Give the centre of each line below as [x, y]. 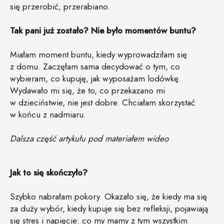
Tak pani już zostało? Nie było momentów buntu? [103, 30]
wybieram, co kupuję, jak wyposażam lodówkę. [95, 78]
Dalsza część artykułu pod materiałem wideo [89, 138]
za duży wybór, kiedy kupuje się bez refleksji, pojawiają [109, 208]
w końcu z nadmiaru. [48, 114]
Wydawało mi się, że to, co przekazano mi [87, 90]
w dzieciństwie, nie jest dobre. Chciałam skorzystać [102, 102]
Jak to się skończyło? [49, 172]
